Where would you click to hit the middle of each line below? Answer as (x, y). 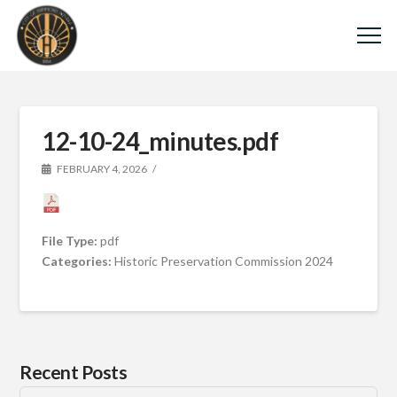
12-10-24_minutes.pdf (160, 141)
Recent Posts (74, 371)
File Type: (71, 240)
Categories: (78, 261)
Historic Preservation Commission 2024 (224, 261)
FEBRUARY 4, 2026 (101, 169)
